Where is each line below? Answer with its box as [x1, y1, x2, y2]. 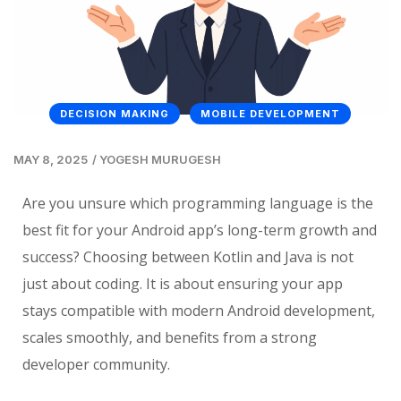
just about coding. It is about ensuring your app [22, 273, 343, 294]
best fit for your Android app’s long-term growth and [22, 219, 377, 240]
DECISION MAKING [60, 107, 169, 120]
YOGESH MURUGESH [99, 151, 221, 166]
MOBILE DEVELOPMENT [200, 107, 340, 120]
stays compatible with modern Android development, [22, 300, 375, 320]
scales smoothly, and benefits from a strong [22, 327, 317, 347]
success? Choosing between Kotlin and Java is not [22, 246, 354, 267]
